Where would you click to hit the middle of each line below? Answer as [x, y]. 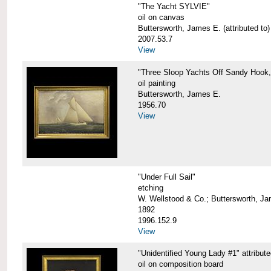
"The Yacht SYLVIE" [174, 7]
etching [150, 188]
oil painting [156, 83]
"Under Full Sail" [166, 177]
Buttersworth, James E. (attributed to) [204, 28]
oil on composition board [180, 264]
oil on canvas [161, 18]
